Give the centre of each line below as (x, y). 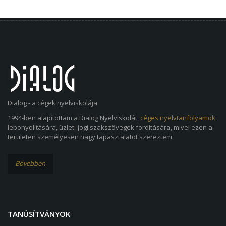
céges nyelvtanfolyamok (178, 117)
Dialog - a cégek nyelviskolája (52, 103)
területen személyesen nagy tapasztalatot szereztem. (91, 136)
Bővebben (30, 163)
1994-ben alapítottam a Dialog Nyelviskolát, (74, 117)
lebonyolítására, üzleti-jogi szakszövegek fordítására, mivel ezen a (110, 127)
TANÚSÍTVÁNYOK (39, 214)
